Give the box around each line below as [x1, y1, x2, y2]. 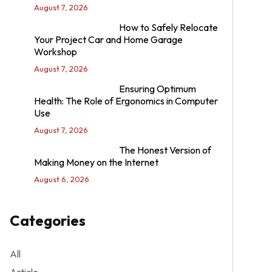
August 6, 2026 [33, 174, 89, 184]
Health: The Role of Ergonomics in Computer [33, 94, 218, 107]
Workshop [33, 45, 77, 58]
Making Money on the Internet [33, 155, 158, 168]
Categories [9, 211, 86, 229]
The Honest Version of [118, 143, 211, 156]
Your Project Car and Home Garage [33, 33, 183, 46]
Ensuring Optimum [118, 82, 196, 95]
